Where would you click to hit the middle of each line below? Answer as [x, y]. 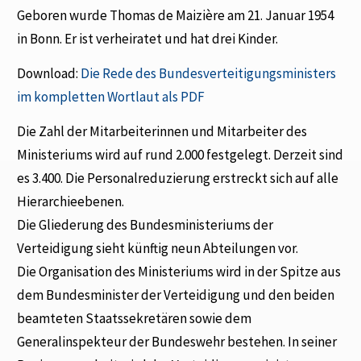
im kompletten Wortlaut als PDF [111, 96]
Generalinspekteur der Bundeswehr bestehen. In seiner [177, 342]
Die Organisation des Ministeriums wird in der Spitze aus [179, 272]
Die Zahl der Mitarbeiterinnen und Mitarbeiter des [162, 132]
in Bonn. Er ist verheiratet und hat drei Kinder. [148, 38]
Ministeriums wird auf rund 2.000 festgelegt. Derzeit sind [180, 155]
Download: [49, 73]
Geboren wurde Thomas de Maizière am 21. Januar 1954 [176, 15]
